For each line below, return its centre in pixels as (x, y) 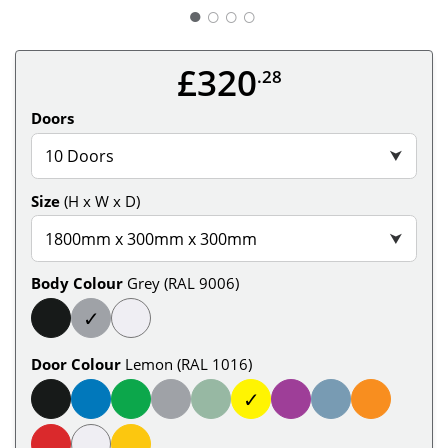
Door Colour (76, 364)
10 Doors (80, 155)
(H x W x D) (102, 200)
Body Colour (77, 283)
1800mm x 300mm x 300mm (151, 238)
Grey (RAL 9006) (183, 283)
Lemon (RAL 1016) (188, 364)
